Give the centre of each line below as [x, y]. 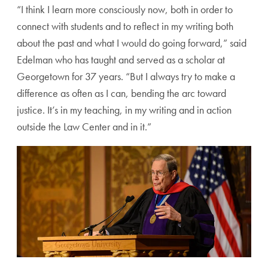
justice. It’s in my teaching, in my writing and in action [124, 110]
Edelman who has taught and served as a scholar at [121, 60]
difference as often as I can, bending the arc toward [121, 93]
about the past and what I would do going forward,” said [132, 43]
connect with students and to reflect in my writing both [125, 26]
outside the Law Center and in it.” [84, 127]
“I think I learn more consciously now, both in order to [125, 9]
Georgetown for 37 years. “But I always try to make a [126, 76]
